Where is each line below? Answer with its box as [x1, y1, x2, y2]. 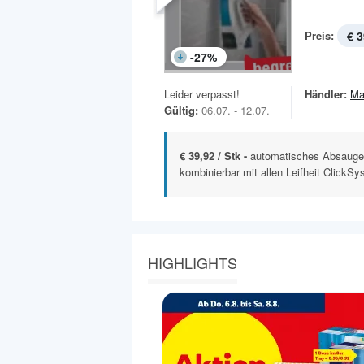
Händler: [305, 85, 347, 102]
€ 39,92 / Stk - [180, 147, 250, 163]
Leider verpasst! [164, 85, 240, 102]
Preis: [305, 27, 334, 43]
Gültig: [164, 102, 198, 118]
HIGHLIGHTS [148, 251, 237, 273]
